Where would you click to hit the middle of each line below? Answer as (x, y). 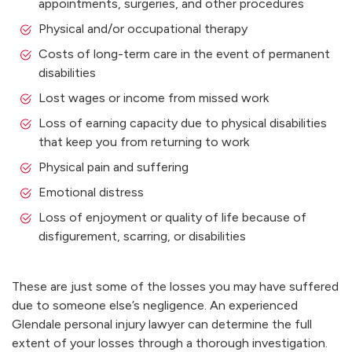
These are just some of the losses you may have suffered (175, 286)
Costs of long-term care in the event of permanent (185, 53)
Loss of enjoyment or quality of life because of (173, 217)
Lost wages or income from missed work (154, 97)
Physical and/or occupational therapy (143, 28)
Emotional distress (92, 192)
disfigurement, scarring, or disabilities (143, 236)
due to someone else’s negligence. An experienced (155, 305)
